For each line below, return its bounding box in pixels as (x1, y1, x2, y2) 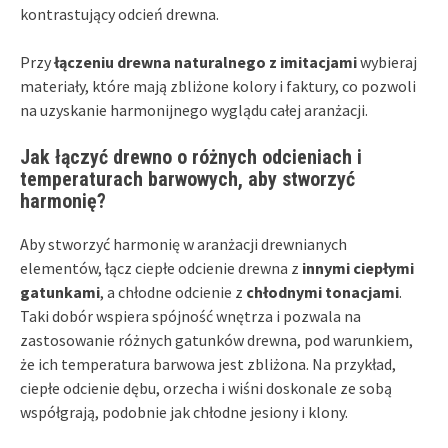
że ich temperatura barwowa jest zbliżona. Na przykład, (20, 353, 396, 374)
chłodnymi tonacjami (246, 281, 399, 302)
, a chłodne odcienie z (100, 281, 246, 302)
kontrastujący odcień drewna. (20, 3, 219, 24)
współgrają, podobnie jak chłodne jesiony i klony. (20, 401, 348, 422)
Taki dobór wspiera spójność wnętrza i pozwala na (20, 305, 361, 326)
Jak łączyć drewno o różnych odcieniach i (20, 144, 362, 169)
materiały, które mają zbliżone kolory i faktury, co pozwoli (20, 75, 416, 96)
